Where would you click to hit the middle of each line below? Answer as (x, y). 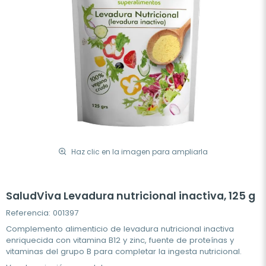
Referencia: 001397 (42, 213)
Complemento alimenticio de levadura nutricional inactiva (120, 229)
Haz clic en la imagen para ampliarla (140, 151)
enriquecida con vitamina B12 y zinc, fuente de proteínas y (120, 240)
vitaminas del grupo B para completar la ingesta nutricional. (124, 251)
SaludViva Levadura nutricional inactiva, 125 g (131, 196)
